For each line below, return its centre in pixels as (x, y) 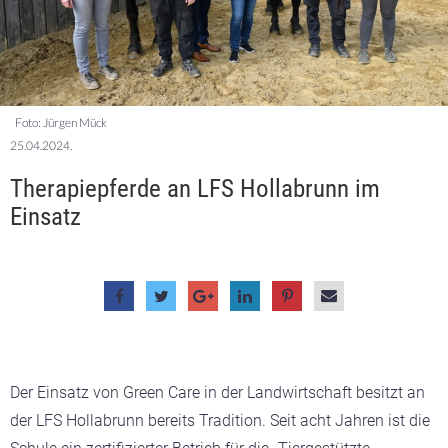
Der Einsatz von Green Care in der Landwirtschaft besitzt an (217, 392)
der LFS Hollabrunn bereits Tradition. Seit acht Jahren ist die (220, 420)
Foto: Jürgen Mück (61, 122)
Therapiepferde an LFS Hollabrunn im (195, 188)
